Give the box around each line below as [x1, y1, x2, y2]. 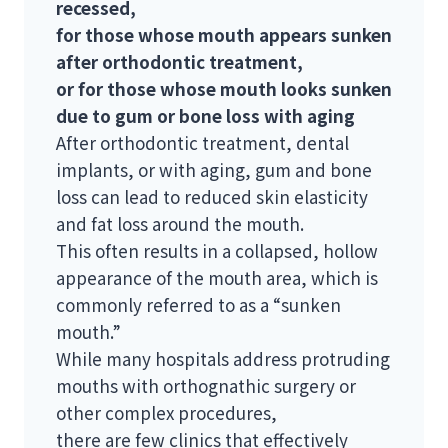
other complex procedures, [56, 400, 277, 426]
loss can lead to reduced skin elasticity [56, 184, 368, 210]
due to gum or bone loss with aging [56, 103, 355, 129]
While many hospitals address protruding [56, 346, 390, 372]
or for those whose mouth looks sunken [56, 76, 392, 102]
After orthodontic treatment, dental [56, 130, 349, 156]
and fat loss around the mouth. [56, 211, 304, 237]
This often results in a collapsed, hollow [56, 238, 378, 264]
